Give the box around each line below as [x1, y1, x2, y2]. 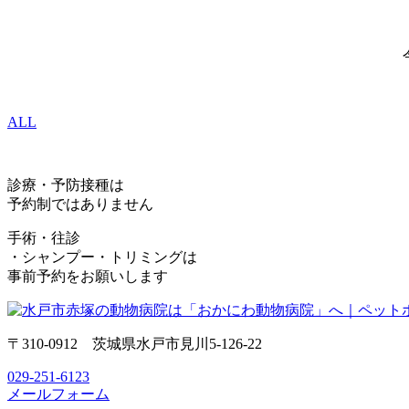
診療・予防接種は [7, 176, 124, 193]
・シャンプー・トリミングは [7, 248, 197, 265]
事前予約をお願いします [7, 267, 168, 284]
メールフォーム [7, 385, 110, 402]
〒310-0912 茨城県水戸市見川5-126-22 [7, 335, 262, 351]
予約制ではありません [7, 195, 153, 212]
